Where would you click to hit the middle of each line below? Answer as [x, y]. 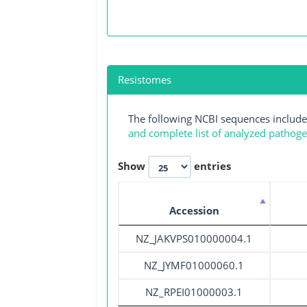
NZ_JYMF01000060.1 [194, 265]
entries [211, 165]
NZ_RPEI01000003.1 [194, 292]
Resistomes [144, 80]
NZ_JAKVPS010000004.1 [194, 238]
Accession [194, 210]
